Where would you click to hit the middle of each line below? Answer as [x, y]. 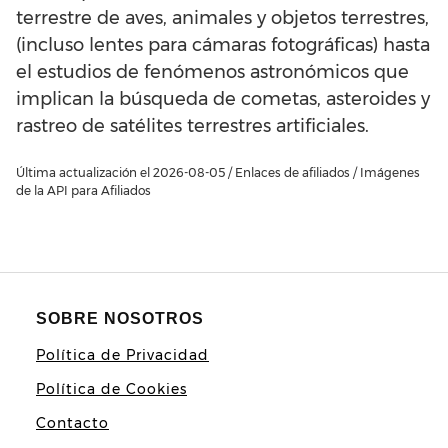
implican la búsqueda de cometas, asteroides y [223, 99]
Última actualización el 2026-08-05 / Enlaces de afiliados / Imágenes [218, 173]
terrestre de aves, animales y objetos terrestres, [222, 18]
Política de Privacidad [122, 355]
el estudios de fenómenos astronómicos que [212, 72]
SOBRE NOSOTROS [120, 319]
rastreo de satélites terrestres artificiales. [192, 126]
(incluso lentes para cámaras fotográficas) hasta [223, 45]
